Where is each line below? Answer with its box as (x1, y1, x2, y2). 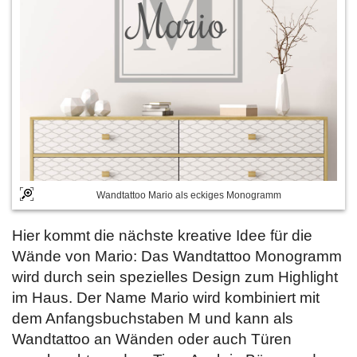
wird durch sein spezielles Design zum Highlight (12, 269, 338, 285)
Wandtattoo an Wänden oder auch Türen (12, 331, 292, 347)
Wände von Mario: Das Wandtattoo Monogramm (12, 248, 342, 265)
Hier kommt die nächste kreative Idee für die (12, 227, 312, 244)
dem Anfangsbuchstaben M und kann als (12, 310, 293, 327)
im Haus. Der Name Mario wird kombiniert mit (12, 289, 320, 306)
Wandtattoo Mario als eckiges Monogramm (96, 190, 281, 201)
